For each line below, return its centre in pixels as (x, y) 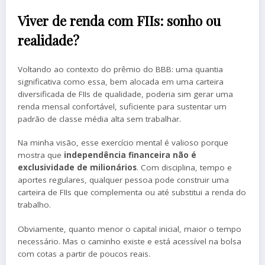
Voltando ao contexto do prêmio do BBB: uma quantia (120, 70)
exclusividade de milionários (77, 168)
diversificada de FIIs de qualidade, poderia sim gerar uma (125, 94)
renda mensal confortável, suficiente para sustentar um (122, 107)
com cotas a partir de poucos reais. (84, 253)
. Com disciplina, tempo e (184, 168)
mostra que (41, 155)
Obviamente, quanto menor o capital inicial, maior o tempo (130, 229)
